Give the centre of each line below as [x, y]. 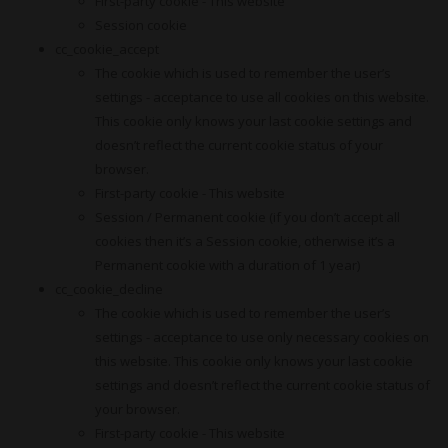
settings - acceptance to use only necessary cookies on [262, 337]
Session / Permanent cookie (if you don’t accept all [247, 217]
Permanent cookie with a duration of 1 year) [227, 265]
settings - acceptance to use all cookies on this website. [262, 97]
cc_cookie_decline [109, 289]
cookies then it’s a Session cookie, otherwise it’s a [245, 241]
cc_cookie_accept [107, 49]
